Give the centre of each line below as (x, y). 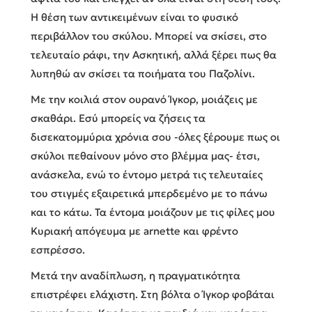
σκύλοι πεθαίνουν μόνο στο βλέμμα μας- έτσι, (145, 155)
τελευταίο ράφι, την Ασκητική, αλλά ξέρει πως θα (154, 54)
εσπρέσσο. (58, 249)
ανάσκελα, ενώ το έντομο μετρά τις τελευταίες (147, 174)
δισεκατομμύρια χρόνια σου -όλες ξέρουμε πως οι (155, 136)
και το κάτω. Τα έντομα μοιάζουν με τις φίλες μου (153, 212)
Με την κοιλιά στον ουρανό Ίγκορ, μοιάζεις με (144, 99)
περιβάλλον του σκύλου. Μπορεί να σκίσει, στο (149, 36)
